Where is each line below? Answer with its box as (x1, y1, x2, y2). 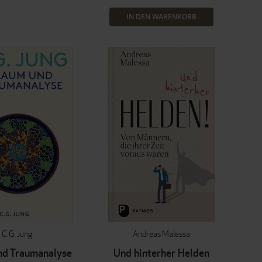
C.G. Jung (1, 228, 32, 240)
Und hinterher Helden (113, 246, 209, 260)
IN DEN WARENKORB (126, 12, 196, 22)
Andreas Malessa (133, 228, 190, 240)
